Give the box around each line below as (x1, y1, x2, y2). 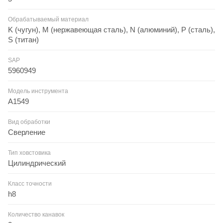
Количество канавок (8, 211, 64, 218)
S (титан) (8, 35, 39, 44)
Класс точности (8, 180, 52, 187)
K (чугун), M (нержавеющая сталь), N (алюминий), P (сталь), (8, 25, 215, 34)
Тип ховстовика (8, 149, 51, 156)
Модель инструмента (8, 87, 68, 95)
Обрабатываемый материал (8, 15, 89, 23)
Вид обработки (8, 118, 50, 125)
